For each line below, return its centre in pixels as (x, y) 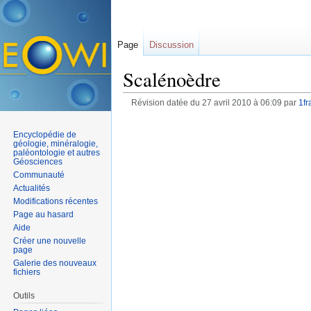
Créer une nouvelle (50, 241)
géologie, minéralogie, (56, 143)
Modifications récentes (56, 201)
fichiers (27, 272)
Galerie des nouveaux (55, 263)
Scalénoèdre (172, 79)
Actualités (32, 188)
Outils (24, 295)
